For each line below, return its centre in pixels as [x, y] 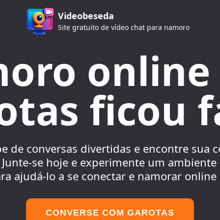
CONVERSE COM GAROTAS [110, 213]
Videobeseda [86, 16]
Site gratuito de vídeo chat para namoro [124, 27]
